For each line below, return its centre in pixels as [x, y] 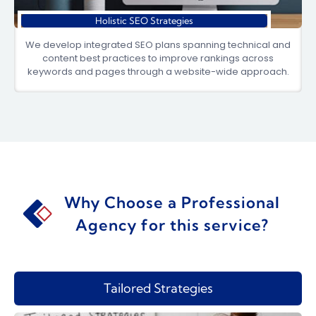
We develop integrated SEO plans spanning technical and [158, 45]
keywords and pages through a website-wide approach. [158, 72]
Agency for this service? [172, 225]
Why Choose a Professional [172, 202]
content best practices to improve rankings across [158, 58]
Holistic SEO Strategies [145, 20]
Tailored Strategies [158, 288]
